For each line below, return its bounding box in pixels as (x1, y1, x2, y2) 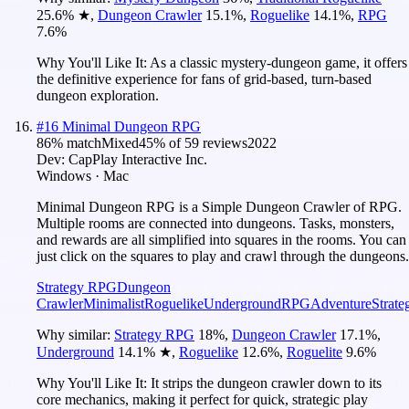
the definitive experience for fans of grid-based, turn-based (37, 70, 372, 87)
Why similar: (37, 326, 114, 342)
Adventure (310, 295, 372, 311)
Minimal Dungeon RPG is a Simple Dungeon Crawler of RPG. (37, 198, 402, 215)
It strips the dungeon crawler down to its (151, 374, 382, 391)
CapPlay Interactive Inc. (68, 151, 207, 167)
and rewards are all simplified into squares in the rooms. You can (37, 231, 406, 247)
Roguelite (287, 343, 342, 360)
